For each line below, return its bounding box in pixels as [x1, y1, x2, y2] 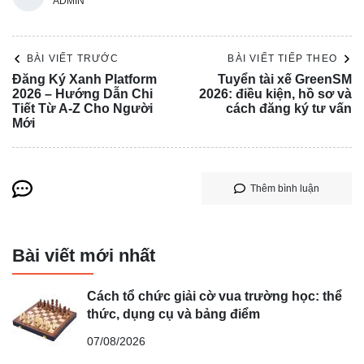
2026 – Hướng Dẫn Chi [12, 87, 153, 102]
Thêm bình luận [250, 183, 319, 195]
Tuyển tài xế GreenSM [218, 72, 352, 87]
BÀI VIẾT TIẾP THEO [227, 53, 337, 65]
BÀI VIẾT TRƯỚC [27, 53, 119, 65]
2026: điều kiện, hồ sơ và [199, 87, 352, 102]
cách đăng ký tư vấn [226, 102, 352, 116]
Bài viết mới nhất [12, 245, 155, 266]
